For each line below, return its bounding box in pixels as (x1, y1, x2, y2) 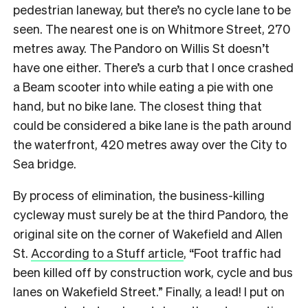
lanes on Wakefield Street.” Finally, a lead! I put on (13, 283, 285, 299)
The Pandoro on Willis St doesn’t (89, 39, 269, 56)
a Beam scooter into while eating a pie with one (13, 78, 273, 94)
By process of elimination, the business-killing (13, 186, 265, 203)
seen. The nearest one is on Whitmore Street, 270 (13, 20, 290, 36)
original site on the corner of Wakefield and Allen (13, 225, 283, 241)
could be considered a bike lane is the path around (13, 116, 291, 133)
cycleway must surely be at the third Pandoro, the (13, 206, 288, 222)
